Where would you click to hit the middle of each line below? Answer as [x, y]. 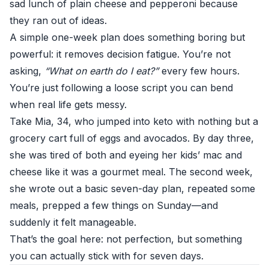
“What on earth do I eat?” [101, 71]
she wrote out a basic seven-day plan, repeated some [132, 189]
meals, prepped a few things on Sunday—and [114, 205]
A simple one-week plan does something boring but [127, 37]
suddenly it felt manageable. [73, 222]
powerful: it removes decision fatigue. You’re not [120, 54]
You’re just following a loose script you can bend [121, 88]
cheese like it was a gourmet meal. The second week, [131, 172]
